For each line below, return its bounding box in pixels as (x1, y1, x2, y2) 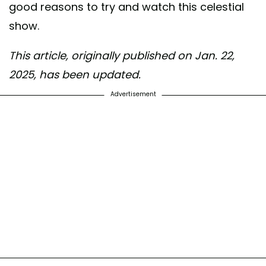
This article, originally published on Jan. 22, (9, 48, 235, 64)
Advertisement (110, 90, 156, 99)
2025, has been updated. (9, 67, 141, 83)
